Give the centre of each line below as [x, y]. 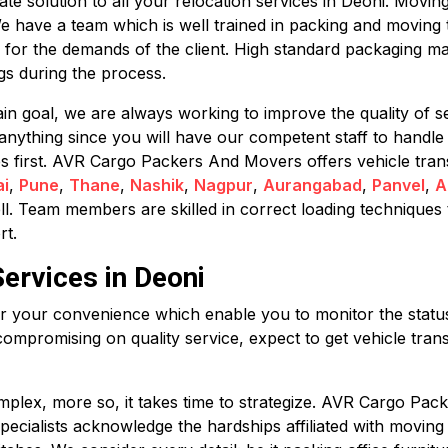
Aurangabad [312, 185]
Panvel [398, 185]
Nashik [157, 185]
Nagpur [223, 185]
